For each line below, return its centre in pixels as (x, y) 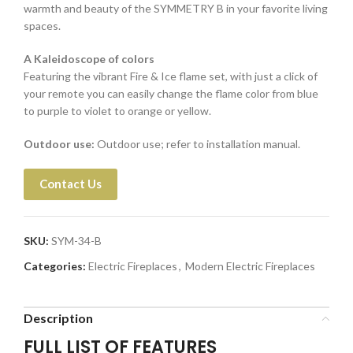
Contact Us (71, 184)
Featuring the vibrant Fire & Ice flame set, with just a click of (171, 76)
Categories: (55, 266)
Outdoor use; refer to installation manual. (197, 144)
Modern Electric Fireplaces (250, 266)
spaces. (42, 26)
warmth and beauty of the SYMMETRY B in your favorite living (176, 8)
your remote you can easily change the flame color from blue (171, 93)
